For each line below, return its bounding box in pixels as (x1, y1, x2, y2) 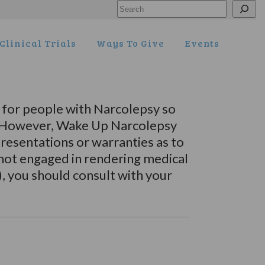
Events (185, 37, 219, 49)
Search (117, 4, 140, 14)
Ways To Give (96, 37, 164, 49)
